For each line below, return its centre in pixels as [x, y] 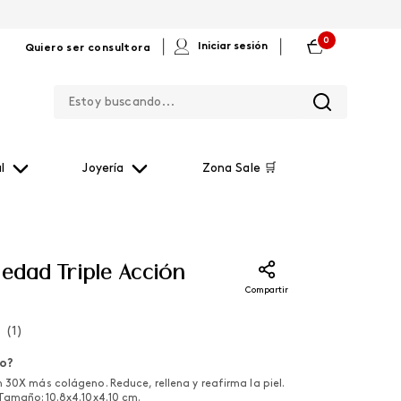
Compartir [267, 290]
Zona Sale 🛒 [239, 169]
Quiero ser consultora [87, 48]
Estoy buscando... [260, 85]
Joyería [103, 169]
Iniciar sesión [233, 47]
